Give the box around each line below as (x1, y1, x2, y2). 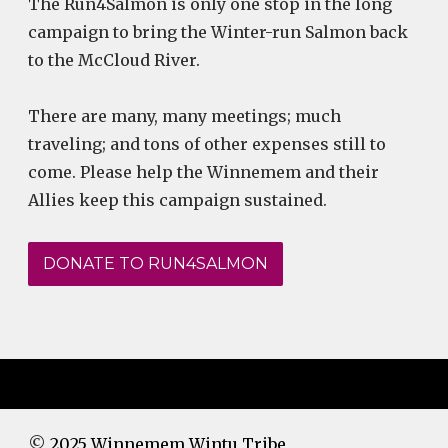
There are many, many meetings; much (28, 105, 341, 126)
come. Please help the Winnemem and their (28, 161, 379, 182)
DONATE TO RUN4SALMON (43, 253, 268, 273)
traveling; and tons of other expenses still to (28, 133, 386, 154)
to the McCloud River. (28, 49, 200, 70)
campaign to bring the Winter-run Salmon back (28, 21, 408, 42)
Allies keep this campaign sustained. (28, 189, 327, 210)
